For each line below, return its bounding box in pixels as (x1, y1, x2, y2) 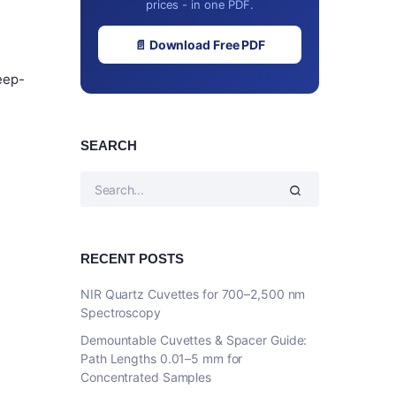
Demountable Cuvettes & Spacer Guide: (80, 332, 308, 347)
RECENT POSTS (80, 251, 184, 266)
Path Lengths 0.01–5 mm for (80, 351, 243, 366)
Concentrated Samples (80, 369, 211, 385)
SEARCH (80, 138, 137, 153)
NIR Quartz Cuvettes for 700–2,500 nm (80, 286, 306, 301)
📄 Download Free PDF (133, 37, 266, 52)
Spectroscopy (80, 305, 161, 320)
